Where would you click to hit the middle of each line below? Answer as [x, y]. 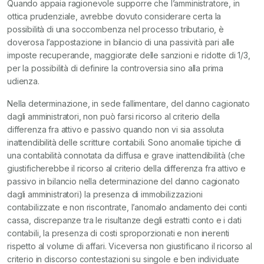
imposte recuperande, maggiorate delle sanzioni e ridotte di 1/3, [129, 55]
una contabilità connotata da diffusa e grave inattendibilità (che [126, 156]
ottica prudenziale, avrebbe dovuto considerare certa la [114, 16]
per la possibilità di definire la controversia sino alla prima [115, 68]
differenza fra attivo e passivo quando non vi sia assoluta [115, 130]
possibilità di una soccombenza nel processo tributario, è [115, 29]
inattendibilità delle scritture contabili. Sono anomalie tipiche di [124, 143]
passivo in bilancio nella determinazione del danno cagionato [123, 181]
